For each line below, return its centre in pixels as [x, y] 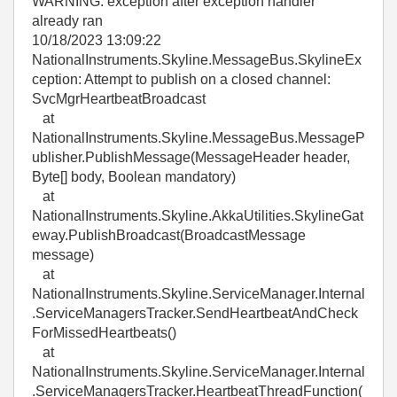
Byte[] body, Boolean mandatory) [134, 177]
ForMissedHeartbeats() [104, 333]
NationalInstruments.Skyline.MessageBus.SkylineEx [197, 60]
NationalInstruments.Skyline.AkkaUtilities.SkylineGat [198, 216]
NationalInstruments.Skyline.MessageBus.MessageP [198, 138]
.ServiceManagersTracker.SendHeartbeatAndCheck [195, 313]
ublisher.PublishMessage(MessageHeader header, [191, 157]
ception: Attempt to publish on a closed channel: [181, 79]
